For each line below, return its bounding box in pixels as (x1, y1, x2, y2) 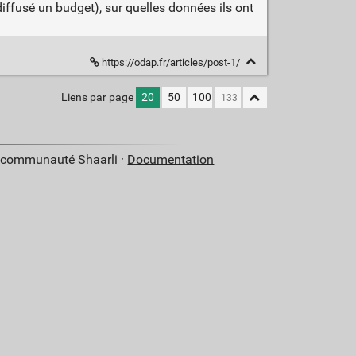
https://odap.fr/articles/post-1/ (99, 56, 242, 69)
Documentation (127, 152, 215, 168)
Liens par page (60, 91, 133, 105)
